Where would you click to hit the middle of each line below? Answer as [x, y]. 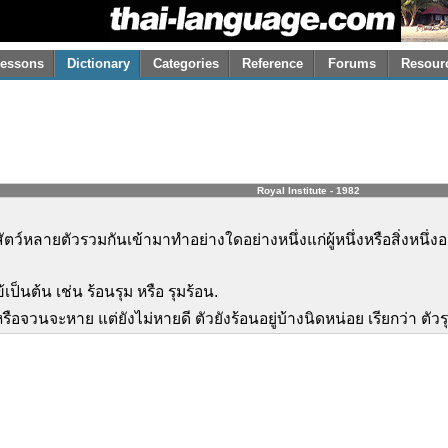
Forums [352, 64]
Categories [185, 64]
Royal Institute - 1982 [308, 190]
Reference [272, 64]
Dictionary [98, 64]
